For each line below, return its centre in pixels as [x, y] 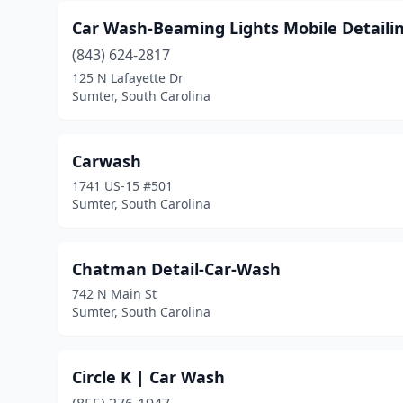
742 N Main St [114, 294]
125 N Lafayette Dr [128, 78]
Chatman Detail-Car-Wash [176, 269]
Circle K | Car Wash [148, 377]
